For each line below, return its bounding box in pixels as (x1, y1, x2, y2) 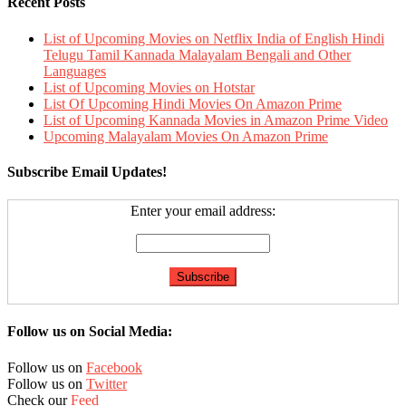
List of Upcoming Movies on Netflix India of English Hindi (43, 30, 384, 46)
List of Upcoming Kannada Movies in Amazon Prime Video (43, 111, 388, 128)
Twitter (86, 375, 127, 391)
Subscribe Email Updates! (7, 163, 167, 179)
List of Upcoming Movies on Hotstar (43, 79, 255, 95)
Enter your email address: (130, 203, 275, 219)
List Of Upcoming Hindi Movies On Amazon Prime (43, 95, 342, 111)
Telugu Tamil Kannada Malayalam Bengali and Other (43, 46, 351, 63)
